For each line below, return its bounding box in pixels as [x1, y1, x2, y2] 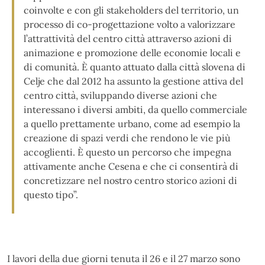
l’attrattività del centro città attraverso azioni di [24, 32, 232, 44]
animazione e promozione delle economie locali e [24, 46, 241, 59]
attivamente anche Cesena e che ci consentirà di [24, 160, 238, 172]
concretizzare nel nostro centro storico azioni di [24, 174, 237, 186]
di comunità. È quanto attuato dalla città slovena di [24, 60, 245, 73]
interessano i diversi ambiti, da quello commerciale [24, 103, 247, 115]
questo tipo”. [24, 188, 78, 201]
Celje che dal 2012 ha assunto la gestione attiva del [24, 75, 243, 87]
